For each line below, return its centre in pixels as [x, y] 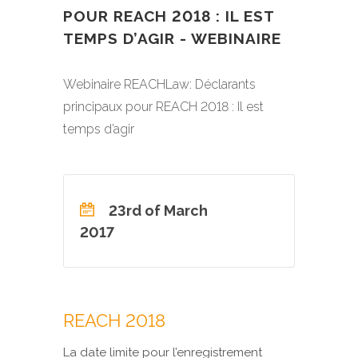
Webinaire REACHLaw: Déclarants [159, 84]
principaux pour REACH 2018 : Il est [163, 107]
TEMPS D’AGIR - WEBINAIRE [172, 38]
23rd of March [157, 211]
